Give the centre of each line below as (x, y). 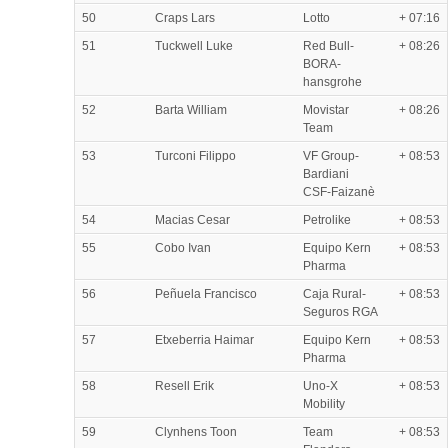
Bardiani (326, 173)
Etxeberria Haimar (204, 339)
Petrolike (327, 219)
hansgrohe (332, 81)
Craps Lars (185, 17)
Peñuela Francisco (206, 293)
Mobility (324, 403)
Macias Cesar (192, 219)
